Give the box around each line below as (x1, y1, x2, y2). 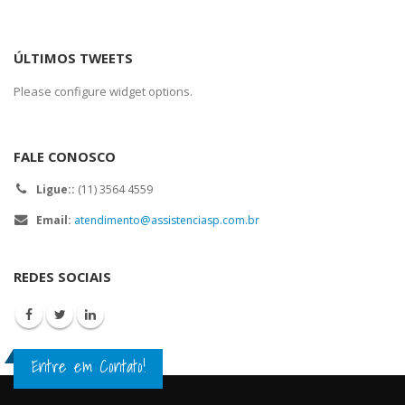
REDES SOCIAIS (14, 267, 111, 286)
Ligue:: (36, 181, 75, 197)
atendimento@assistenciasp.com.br (74, 212, 259, 228)
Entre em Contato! (32, 352, 146, 380)
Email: (36, 212, 71, 228)
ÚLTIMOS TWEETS (14, 48, 133, 67)
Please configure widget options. (14, 82, 193, 99)
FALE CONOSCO (14, 146, 116, 165)
